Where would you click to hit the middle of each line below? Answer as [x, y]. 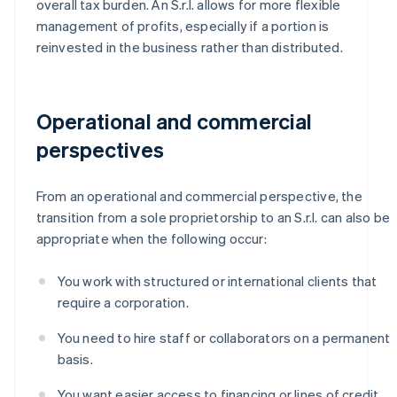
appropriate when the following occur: [151, 238]
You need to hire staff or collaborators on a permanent [224, 337]
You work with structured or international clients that [217, 280]
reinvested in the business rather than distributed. [189, 47]
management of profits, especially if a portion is [183, 25]
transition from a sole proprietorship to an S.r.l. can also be [213, 217]
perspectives [100, 149]
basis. [75, 358]
